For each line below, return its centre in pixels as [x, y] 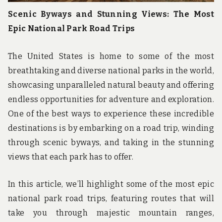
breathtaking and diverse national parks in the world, [111, 70]
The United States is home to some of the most [111, 56]
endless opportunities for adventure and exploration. [111, 99]
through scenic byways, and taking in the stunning [111, 142]
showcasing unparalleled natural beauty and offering [111, 85]
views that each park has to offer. [71, 157]
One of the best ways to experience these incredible [111, 113]
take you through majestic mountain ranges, [111, 213]
